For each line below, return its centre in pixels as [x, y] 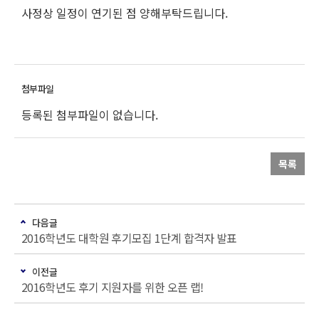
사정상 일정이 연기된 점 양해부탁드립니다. [125, 13]
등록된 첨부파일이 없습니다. [90, 115]
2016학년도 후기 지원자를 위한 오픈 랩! [113, 287]
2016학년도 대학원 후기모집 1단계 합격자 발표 [129, 237]
